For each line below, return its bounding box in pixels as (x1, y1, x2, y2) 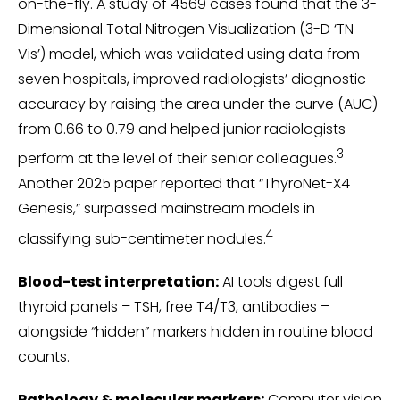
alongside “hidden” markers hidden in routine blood (18, 321, 373, 342)
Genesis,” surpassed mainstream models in (18, 198, 315, 220)
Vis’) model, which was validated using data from (18, 44, 360, 65)
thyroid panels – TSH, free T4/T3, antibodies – (18, 296, 329, 317)
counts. (18, 346, 70, 367)
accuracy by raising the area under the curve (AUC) (18, 94, 378, 115)
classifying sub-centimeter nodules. (18, 228, 266, 249)
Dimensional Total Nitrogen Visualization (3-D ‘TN (18, 19, 354, 40)
